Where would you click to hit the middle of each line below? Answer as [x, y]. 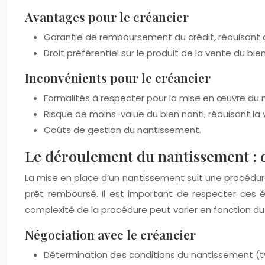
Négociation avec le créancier [110, 234]
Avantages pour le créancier [107, 17]
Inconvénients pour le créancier [118, 77]
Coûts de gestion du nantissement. [122, 130]
